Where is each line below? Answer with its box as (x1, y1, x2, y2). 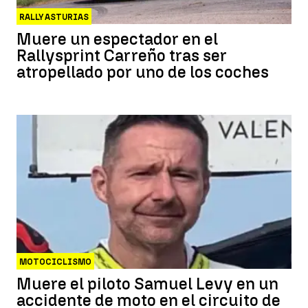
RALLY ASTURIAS (19, 12, 89, 22)
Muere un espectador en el (16, 28, 218, 49)
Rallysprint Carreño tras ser (16, 45, 227, 65)
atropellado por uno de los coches (16, 61, 269, 82)
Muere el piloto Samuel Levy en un (16, 274, 278, 294)
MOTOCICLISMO (19, 257, 91, 267)
